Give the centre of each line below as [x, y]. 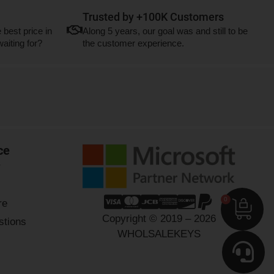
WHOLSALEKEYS [159, 234]
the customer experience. [133, 43]
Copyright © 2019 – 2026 [159, 219]
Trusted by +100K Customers [153, 17]
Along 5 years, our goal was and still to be [165, 31]
